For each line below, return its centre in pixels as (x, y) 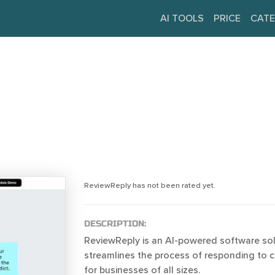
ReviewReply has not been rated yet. (149, 185)
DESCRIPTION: (115, 224)
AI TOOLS (182, 18)
